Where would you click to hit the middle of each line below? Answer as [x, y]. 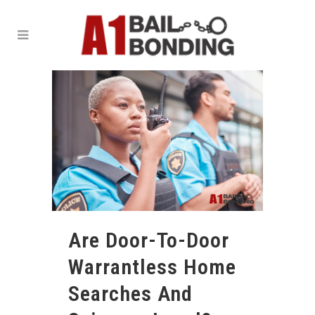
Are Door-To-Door [149, 240]
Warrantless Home [152, 267]
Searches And [130, 294]
